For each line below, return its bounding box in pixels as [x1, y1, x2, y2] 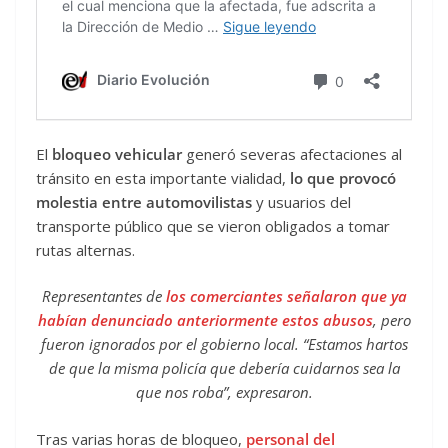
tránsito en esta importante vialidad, [36, 167, 290, 188]
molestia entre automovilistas [36, 191, 252, 212]
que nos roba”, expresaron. [135, 382, 313, 403]
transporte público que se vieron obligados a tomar [36, 215, 390, 236]
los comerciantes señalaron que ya [165, 286, 407, 307]
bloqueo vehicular [52, 143, 182, 164]
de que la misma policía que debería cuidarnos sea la [48, 358, 400, 379]
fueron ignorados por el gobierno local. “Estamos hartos [40, 334, 408, 355]
